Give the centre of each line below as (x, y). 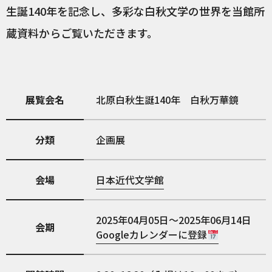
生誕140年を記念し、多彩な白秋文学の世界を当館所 (135, 11)
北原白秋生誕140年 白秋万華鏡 (168, 100)
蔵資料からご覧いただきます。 (82, 33)
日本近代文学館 (130, 180)
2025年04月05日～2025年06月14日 (174, 220)
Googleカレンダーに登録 (152, 234)
